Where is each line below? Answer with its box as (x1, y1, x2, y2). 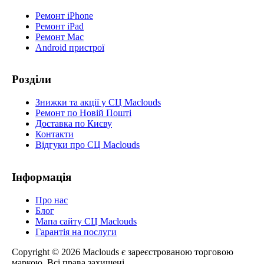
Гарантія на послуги (35, 226, 117, 237)
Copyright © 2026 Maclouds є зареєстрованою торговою (12, 246, 233, 257)
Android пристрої (35, 42, 104, 52)
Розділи (12, 73, 51, 86)
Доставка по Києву (35, 118, 112, 129)
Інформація (12, 170, 71, 183)
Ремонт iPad (35, 21, 84, 31)
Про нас (35, 194, 68, 205)
